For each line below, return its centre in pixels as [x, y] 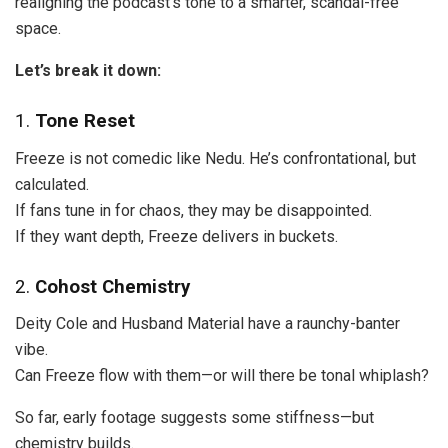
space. [38, 28]
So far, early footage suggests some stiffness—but [194, 418]
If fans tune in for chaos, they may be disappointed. [193, 210]
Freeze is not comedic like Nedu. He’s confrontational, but [215, 158]
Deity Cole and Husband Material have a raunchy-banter [207, 324]
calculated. [52, 184]
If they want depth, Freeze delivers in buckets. [176, 236]
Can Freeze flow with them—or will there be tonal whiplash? [222, 376]
